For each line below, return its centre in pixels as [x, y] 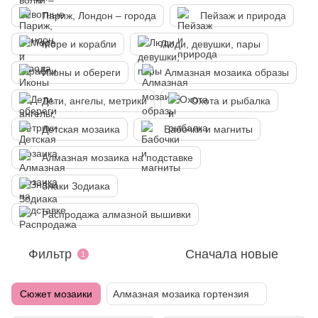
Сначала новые [232, 254]
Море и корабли [79, 44]
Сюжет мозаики [56, 294]
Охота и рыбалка [231, 101]
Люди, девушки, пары [210, 44]
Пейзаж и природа [243, 16]
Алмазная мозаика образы [227, 72]
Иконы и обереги [81, 72]
